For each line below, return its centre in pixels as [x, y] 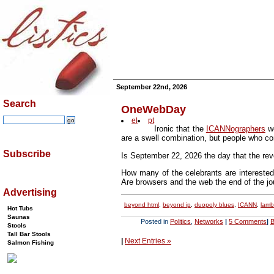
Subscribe [27, 154]
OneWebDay [154, 109]
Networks [209, 221]
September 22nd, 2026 [152, 87]
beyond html [142, 205]
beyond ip [177, 205]
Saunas [19, 217]
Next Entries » [148, 241]
